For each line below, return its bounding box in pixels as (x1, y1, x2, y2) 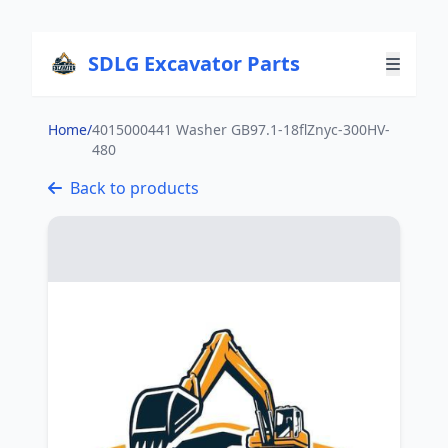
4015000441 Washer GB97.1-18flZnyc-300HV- (92, 120, 390, 139)
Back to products (70, 177, 199, 199)
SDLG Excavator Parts (88, 50, 301, 77)
